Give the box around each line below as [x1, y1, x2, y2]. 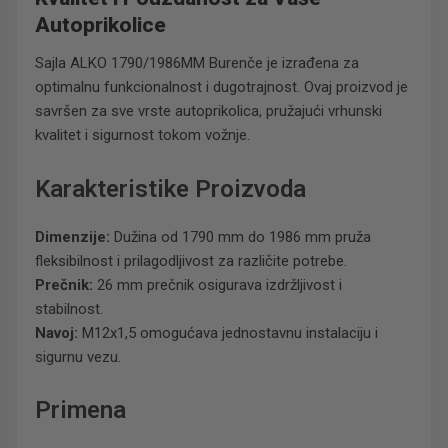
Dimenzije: [35, 227, 110, 246]
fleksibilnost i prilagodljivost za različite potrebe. [35, 251, 347, 270]
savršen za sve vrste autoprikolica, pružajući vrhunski [35, 102, 382, 121]
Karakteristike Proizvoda [35, 174, 306, 203]
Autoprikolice [35, 13, 166, 38]
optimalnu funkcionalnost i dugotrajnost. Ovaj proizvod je [35, 78, 408, 97]
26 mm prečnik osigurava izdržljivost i [93, 275, 342, 294]
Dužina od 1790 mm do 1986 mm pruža [110, 227, 371, 246]
